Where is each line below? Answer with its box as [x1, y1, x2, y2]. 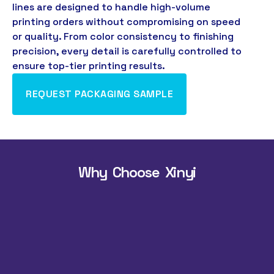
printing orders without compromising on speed [12, 15, 240, 29]
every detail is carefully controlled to [61, 45, 242, 58]
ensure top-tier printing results [12, 59, 162, 73]
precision [12, 45, 56, 58]
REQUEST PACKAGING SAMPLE [26, 87, 173, 101]
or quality [12, 30, 59, 43]
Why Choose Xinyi [78, 163, 196, 182]
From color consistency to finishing [64, 30, 234, 43]
